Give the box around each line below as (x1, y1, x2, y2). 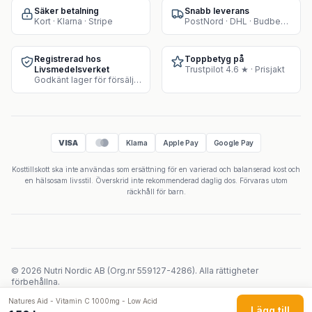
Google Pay (213, 138, 254, 147)
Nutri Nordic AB (44, 265, 105, 276)
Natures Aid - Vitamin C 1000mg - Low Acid (8, 297, 157, 305)
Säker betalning (34, 6, 99, 16)
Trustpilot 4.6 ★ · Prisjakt (185, 64, 285, 75)
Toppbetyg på (185, 54, 244, 64)
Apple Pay (162, 138, 198, 147)
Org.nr (110, 265, 135, 276)
